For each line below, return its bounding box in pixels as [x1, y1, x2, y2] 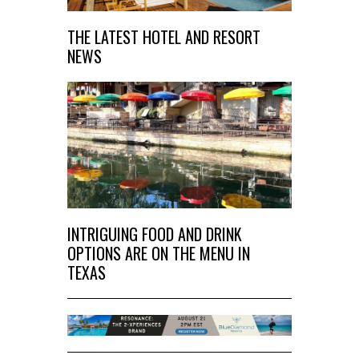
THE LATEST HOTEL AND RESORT [67, 24, 260, 49]
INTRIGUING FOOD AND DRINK [67, 221, 242, 246]
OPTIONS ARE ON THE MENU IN [67, 240, 250, 265]
